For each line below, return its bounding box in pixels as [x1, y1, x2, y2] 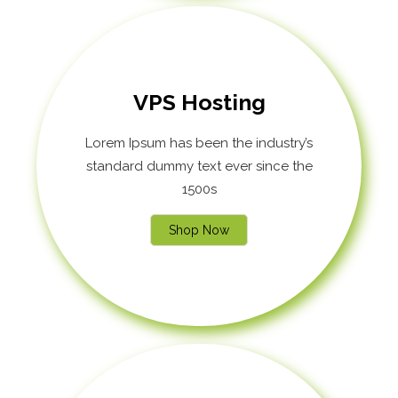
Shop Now [169, 222, 229, 237]
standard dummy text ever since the [85, 157, 313, 174]
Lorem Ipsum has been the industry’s [85, 134, 313, 151]
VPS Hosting [132, 88, 266, 115]
